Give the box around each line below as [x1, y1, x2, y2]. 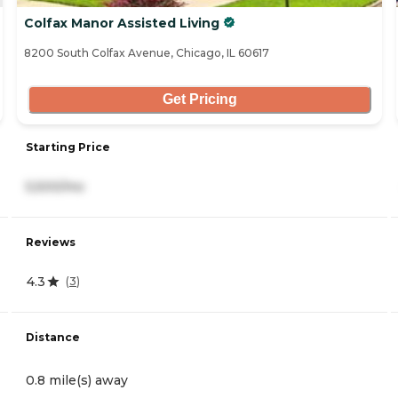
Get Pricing [162, 92, 237, 107]
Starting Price [26, 139, 110, 154]
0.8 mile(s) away [26, 371, 128, 388]
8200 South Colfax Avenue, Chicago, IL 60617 [24, 45, 269, 60]
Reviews [26, 235, 76, 249]
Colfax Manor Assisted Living [24, 14, 219, 31]
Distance [26, 330, 80, 344]
